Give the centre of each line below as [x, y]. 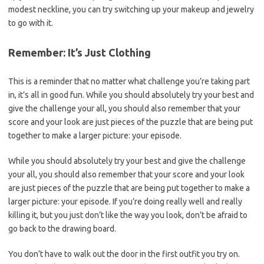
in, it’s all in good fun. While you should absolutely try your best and [131, 95]
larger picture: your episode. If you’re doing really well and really [125, 202]
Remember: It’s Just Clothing [80, 52]
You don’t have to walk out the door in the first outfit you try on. [124, 254]
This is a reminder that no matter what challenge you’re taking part [129, 81]
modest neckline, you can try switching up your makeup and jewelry [131, 9]
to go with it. [31, 23]
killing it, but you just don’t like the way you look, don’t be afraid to [128, 215]
